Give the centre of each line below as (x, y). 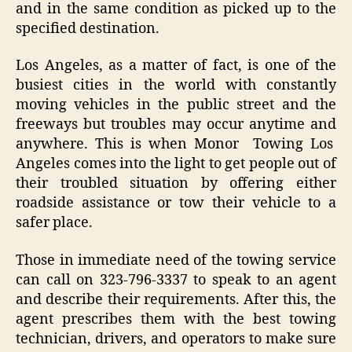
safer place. (54, 223)
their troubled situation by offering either (176, 184)
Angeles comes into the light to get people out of (176, 164)
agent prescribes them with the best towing (176, 319)
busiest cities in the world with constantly (176, 86)
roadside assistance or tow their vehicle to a (176, 203)
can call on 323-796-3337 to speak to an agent (176, 280)
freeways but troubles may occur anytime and (176, 125)
